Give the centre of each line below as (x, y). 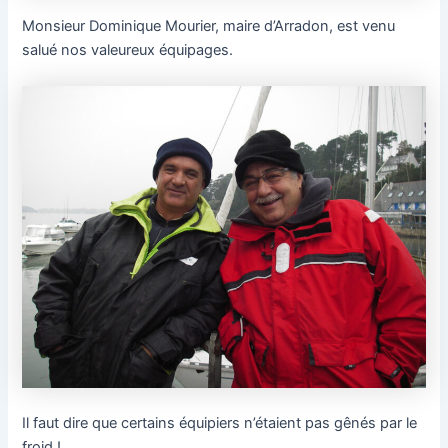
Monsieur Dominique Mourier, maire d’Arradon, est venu (209, 26)
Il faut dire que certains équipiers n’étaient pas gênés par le (220, 423)
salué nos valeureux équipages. (128, 50)
